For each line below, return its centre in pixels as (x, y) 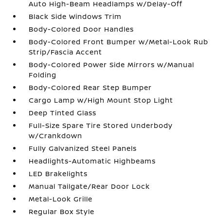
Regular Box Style (62, 211)
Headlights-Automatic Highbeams (92, 161)
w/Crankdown (56, 136)
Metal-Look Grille (61, 199)
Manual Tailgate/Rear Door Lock (90, 186)
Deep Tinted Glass (63, 113)
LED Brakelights (58, 173)
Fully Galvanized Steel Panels (83, 148)
